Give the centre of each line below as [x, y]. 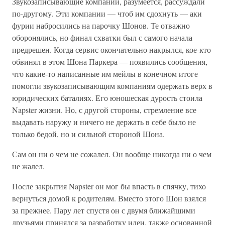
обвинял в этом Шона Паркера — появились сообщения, [110, 62]
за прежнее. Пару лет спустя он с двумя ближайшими [104, 210]
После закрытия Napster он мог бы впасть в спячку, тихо [109, 186]
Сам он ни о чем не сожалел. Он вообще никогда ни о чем [112, 154]
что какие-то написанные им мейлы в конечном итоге [105, 74]
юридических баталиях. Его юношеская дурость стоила [107, 98]
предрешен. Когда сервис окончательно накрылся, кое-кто [111, 49]
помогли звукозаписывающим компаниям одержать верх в [112, 86]
